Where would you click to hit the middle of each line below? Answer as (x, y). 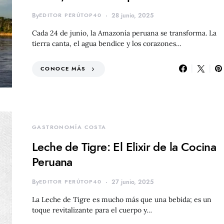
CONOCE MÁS (63, 68)
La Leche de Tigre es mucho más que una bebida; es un (122, 199)
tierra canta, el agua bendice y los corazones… (107, 43)
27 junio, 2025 (132, 182)
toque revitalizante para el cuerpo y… (92, 210)
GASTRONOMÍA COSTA (69, 127)
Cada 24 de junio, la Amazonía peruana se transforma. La (124, 33)
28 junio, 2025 (132, 15)
